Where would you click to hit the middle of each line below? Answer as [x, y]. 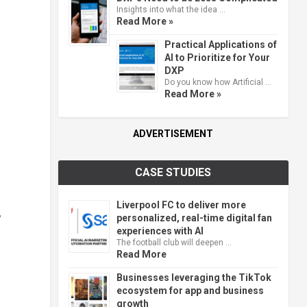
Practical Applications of [220, 44]
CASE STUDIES [173, 172]
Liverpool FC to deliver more [181, 205]
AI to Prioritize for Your [217, 57]
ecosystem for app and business [190, 290]
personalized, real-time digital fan [194, 218]
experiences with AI [160, 231]
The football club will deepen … [174, 242]
